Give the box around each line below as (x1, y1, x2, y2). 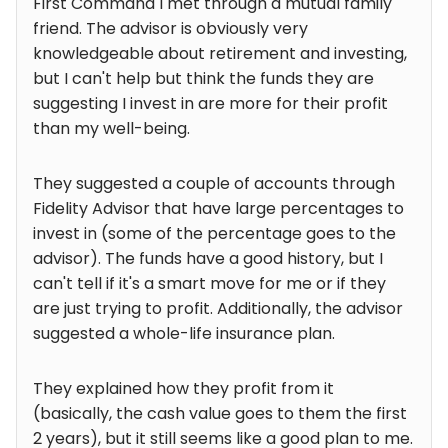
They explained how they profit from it (33, 377, 334, 401)
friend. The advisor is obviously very (33, 17, 308, 41)
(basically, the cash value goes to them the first (33, 402, 407, 426)
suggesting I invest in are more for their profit (33, 92, 388, 116)
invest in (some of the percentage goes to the (33, 222, 396, 246)
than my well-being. (33, 117, 190, 141)
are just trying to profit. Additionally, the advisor (33, 297, 403, 321)
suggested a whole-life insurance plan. (33, 322, 335, 346)
